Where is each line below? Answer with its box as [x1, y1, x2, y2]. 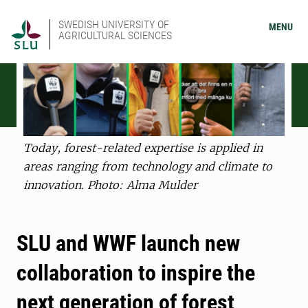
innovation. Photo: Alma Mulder [23, 178, 197, 192]
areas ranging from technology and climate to [23, 159, 272, 174]
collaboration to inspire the [16, 260, 255, 287]
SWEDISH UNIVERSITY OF [58, 18, 169, 31]
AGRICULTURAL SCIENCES [58, 29, 172, 42]
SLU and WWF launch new [16, 230, 240, 257]
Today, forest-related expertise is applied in [23, 141, 263, 155]
